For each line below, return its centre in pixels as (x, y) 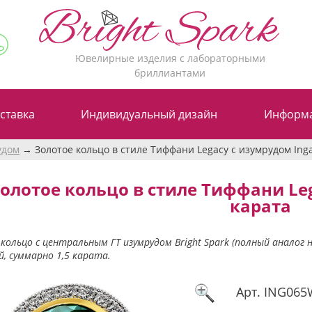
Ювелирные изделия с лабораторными (170, 58)
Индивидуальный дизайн (149, 114)
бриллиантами (170, 72)
